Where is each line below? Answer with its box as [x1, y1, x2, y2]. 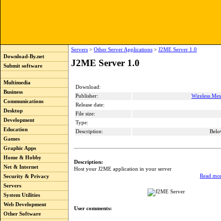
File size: [75, 111, 95, 116]
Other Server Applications [94, 47, 152, 52]
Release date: [75, 102, 105, 108]
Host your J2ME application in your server [74, 166, 172, 172]
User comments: [74, 206, 112, 211]
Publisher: [75, 93, 98, 99]
